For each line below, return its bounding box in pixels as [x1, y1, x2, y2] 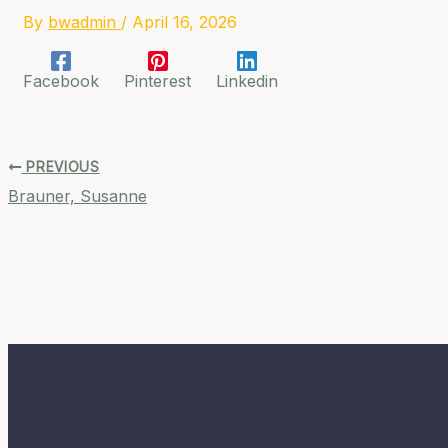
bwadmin [48, 11, 121, 32]
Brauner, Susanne [8, 185, 147, 206]
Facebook [23, 71, 99, 92]
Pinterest [124, 71, 191, 92]
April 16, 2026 [132, 11, 237, 32]
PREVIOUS [21, 158, 100, 175]
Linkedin [216, 71, 278, 92]
